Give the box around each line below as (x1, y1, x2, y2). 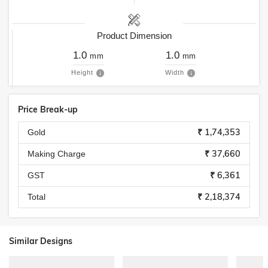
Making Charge (28, 149, 86, 159)
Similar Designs (9, 236, 72, 246)
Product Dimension (96, 31, 172, 41)
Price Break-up (18, 104, 78, 115)
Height (71, 69, 93, 76)
